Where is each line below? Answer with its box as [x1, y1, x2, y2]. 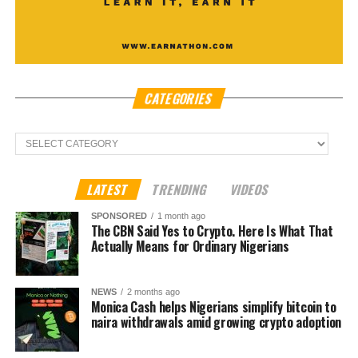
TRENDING [150, 180, 210, 200]
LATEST [86, 180, 132, 200]
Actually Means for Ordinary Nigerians [90, 237, 289, 257]
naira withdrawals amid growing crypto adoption [90, 312, 341, 332]
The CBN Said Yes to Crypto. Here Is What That [90, 221, 333, 241]
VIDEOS [229, 180, 272, 200]
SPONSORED [90, 211, 147, 221]
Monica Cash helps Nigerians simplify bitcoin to [90, 297, 336, 317]
